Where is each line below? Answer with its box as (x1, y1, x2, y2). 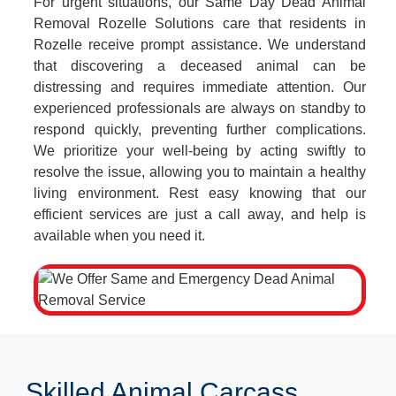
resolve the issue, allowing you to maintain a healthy (34, 164, 366, 179)
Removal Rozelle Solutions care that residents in (34, 15, 366, 31)
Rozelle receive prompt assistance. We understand (34, 36, 366, 52)
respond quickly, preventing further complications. (34, 121, 366, 137)
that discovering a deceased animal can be (34, 57, 366, 73)
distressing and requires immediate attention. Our (34, 79, 366, 95)
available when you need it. (34, 227, 205, 243)
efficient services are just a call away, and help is (34, 206, 366, 222)
